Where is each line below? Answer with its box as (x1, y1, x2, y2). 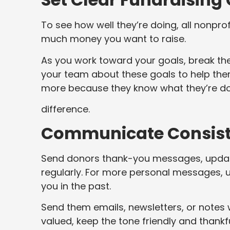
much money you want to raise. (41, 32, 186, 46)
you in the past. (41, 179, 111, 193)
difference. (41, 103, 90, 116)
